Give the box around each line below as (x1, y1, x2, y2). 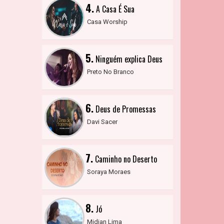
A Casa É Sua (93, 3, 134, 15)
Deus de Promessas (93, 103, 156, 115)
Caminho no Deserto (92, 153, 157, 165)
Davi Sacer (86, 118, 117, 125)
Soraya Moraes (86, 168, 130, 175)
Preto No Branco (86, 68, 134, 75)
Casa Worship (86, 18, 127, 25)
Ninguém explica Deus (93, 53, 162, 65)
